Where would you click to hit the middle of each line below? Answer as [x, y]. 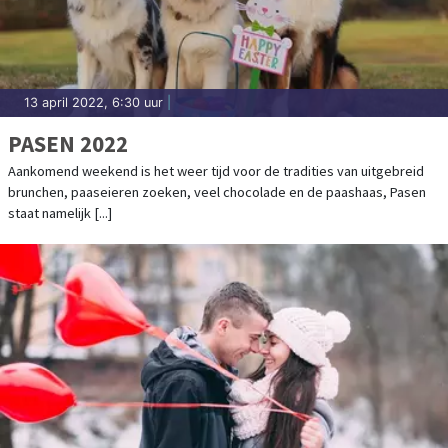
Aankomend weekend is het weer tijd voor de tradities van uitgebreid [216, 171]
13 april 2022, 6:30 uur [93, 103]
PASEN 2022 [68, 144]
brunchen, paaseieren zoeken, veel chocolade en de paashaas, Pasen [217, 192]
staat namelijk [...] [60, 213]
